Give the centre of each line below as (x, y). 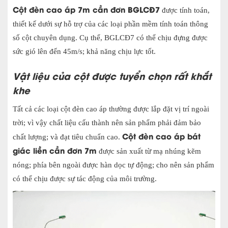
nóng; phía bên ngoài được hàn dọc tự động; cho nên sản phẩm (113, 165)
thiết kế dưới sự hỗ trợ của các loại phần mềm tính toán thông (110, 24)
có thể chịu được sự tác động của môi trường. (85, 179)
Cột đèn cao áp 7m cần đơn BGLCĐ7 (86, 9)
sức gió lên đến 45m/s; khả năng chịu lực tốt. (84, 52)
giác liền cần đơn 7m (55, 150)
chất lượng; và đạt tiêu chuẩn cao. (67, 137)
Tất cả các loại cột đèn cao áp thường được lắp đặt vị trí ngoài (111, 109)
